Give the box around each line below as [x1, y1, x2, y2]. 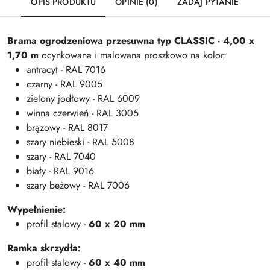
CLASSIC [174, 34, 218, 48]
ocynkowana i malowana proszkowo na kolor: [39, 48, 227, 63]
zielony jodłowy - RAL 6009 [27, 92, 140, 106]
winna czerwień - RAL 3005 [27, 106, 139, 121]
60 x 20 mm [89, 217, 145, 231]
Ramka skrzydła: [7, 241, 81, 256]
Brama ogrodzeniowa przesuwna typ [7, 34, 174, 48]
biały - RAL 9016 [27, 164, 94, 178]
